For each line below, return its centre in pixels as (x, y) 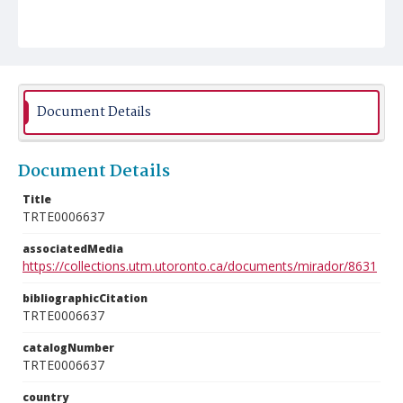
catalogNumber (68, 348)
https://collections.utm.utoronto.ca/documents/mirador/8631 (200, 266)
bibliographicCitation (85, 298)
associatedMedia (73, 249)
